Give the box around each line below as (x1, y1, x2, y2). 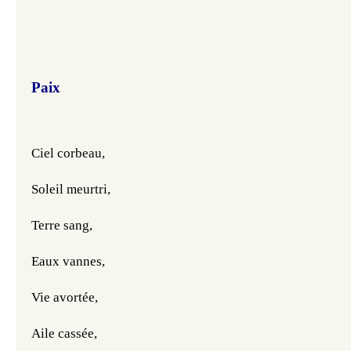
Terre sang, (31, 218, 92, 233)
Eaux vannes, (31, 254, 105, 270)
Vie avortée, (31, 290, 98, 306)
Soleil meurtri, (31, 182, 110, 197)
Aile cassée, (31, 326, 97, 342)
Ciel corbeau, (31, 146, 105, 161)
